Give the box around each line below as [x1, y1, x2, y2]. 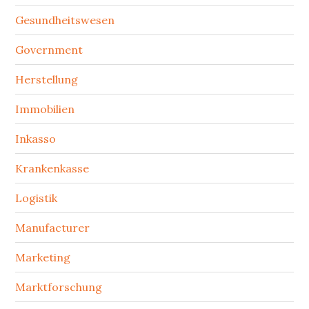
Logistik [15, 191, 58, 205]
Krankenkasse [15, 161, 90, 175]
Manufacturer [15, 221, 90, 235]
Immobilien [15, 102, 75, 116]
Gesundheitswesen [15, 13, 115, 27]
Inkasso [15, 132, 57, 146]
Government [15, 43, 83, 57]
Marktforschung [15, 280, 103, 294]
